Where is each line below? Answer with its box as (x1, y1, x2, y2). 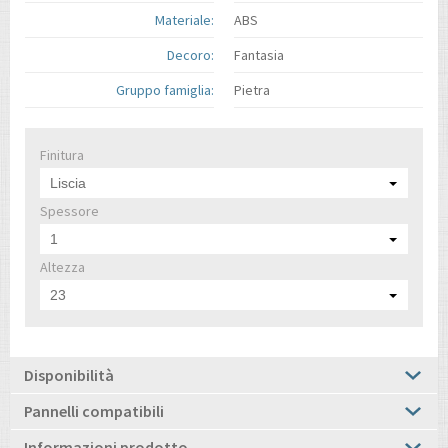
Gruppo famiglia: (116, 81, 214, 100)
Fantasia (234, 46, 284, 65)
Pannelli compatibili (23, 401, 164, 422)
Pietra (234, 81, 270, 100)
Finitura (40, 146, 84, 165)
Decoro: (167, 46, 214, 65)
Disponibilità (23, 365, 114, 386)
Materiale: (155, 11, 214, 30)
